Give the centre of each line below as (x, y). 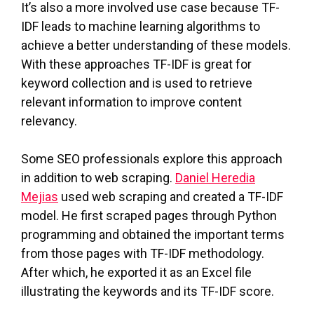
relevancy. (49, 121)
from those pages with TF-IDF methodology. (143, 253)
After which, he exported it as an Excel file (136, 272)
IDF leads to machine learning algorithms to (141, 26)
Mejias (40, 196)
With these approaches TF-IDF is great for (136, 64)
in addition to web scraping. (98, 177)
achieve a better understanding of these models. (156, 45)
